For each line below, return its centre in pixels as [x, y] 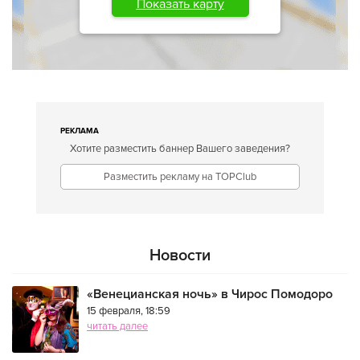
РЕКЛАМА [80, 131]
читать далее [117, 326]
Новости [180, 256]
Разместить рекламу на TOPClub [180, 177]
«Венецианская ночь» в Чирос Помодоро [210, 294]
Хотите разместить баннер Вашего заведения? [180, 149]
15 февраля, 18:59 [129, 311]
